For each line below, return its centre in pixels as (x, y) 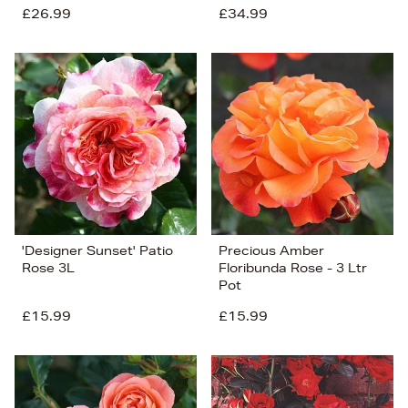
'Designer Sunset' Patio (97, 251)
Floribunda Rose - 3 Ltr (293, 268)
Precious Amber (271, 251)
